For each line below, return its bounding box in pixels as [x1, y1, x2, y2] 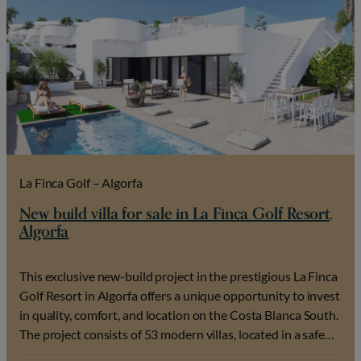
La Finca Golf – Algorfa [19, 174, 143, 190]
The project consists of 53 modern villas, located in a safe [19, 326, 326, 342]
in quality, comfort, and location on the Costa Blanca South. [19, 306, 338, 322]
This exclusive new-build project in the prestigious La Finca [19, 268, 338, 284]
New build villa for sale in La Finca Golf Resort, [19, 200, 334, 227]
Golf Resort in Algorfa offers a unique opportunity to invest [19, 287, 340, 303]
